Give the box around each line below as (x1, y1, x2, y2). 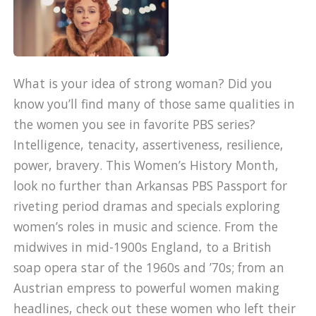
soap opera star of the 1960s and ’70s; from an (13, 259, 285, 276)
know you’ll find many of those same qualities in (13, 95, 296, 113)
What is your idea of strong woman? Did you (13, 75, 273, 92)
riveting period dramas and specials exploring (13, 197, 281, 215)
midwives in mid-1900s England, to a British (13, 238, 272, 256)
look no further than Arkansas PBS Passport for (13, 177, 288, 195)
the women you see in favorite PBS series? (13, 116, 256, 133)
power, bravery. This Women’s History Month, (13, 157, 279, 174)
